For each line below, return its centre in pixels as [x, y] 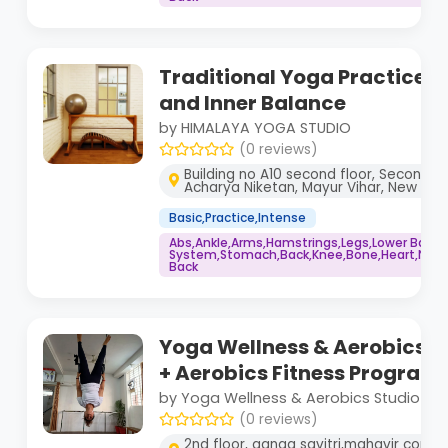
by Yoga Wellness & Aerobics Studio [289, 397]
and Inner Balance [252, 102]
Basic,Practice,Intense [237, 217]
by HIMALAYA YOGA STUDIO [255, 127]
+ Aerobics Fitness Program [300, 372]
